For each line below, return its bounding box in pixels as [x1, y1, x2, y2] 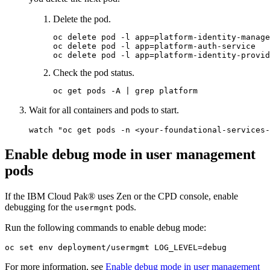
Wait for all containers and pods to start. [29, 105, 179, 116]
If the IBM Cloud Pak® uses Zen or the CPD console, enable [5, 191, 238, 202]
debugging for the [5, 202, 75, 213]
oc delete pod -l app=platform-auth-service [53, 42, 256, 51]
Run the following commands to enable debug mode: [5, 222, 206, 233]
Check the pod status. [53, 67, 134, 78]
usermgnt [75, 203, 113, 213]
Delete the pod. [53, 14, 111, 25]
